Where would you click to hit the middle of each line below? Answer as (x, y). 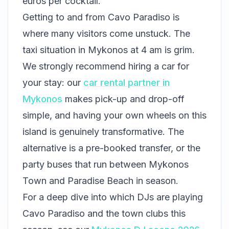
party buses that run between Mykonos (106, 165)
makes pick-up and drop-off (123, 99)
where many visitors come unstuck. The (106, 34)
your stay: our (53, 83)
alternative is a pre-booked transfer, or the (111, 148)
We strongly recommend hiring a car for (106, 66)
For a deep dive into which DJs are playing (113, 197)
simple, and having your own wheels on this (114, 116)
